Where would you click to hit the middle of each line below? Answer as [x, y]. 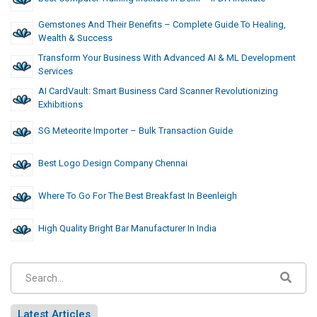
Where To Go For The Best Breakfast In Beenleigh [138, 196]
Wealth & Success [75, 38]
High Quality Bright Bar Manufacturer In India [127, 229]
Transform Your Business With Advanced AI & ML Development [167, 58]
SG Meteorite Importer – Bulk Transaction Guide [136, 131]
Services [56, 71]
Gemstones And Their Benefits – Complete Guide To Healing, [162, 25]
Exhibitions [60, 105]
